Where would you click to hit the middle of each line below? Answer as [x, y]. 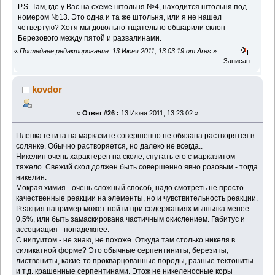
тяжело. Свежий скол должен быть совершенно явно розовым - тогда [137, 167]
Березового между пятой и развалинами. [91, 38]
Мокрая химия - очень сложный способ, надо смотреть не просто [130, 188]
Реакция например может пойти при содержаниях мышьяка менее [133, 208]
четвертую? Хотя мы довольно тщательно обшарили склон [122, 28]
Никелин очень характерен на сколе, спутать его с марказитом [126, 156]
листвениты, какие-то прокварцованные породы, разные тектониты [135, 261]
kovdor [47, 89]
